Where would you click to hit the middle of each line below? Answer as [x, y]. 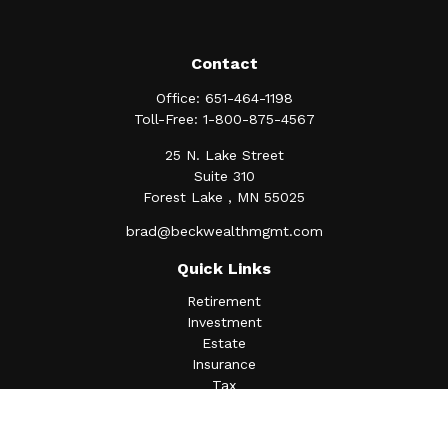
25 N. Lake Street [224, 155]
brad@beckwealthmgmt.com [224, 231]
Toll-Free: [168, 119]
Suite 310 [224, 176]
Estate [224, 343]
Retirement [224, 301]
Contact [224, 63]
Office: [180, 98]
